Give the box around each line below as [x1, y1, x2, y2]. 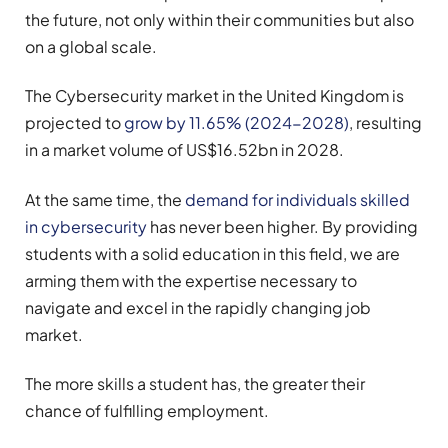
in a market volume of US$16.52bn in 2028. [25, 139, 347, 161]
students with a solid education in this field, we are [25, 242, 400, 264]
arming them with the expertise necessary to [25, 269, 357, 291]
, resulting [349, 112, 422, 134]
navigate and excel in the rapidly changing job [25, 296, 371, 318]
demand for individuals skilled [185, 188, 410, 210]
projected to [25, 112, 124, 134]
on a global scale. [25, 35, 160, 57]
